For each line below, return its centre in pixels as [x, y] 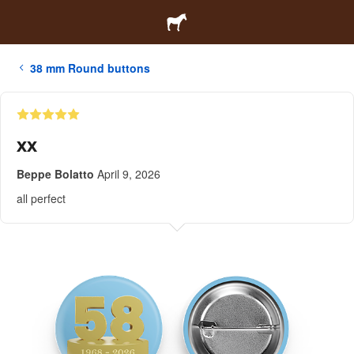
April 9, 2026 [129, 174]
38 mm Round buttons [90, 68]
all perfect [41, 198]
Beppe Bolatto [55, 174]
